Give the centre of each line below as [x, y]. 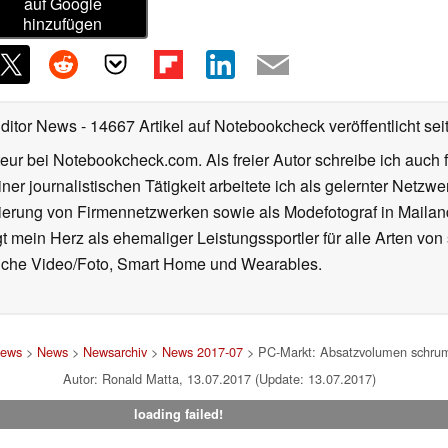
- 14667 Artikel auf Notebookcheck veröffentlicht [250, 126]
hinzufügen [63, 24]
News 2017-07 [202, 352]
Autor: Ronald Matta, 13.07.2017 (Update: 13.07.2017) [219, 379]
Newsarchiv [114, 352]
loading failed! [178, 414]
